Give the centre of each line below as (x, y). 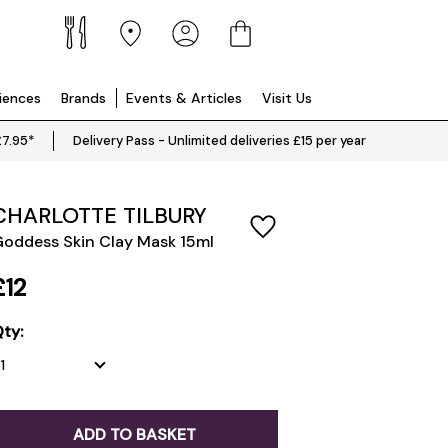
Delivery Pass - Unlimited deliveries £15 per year (219, 140)
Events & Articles (184, 98)
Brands (83, 98)
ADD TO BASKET (134, 434)
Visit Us (287, 98)
